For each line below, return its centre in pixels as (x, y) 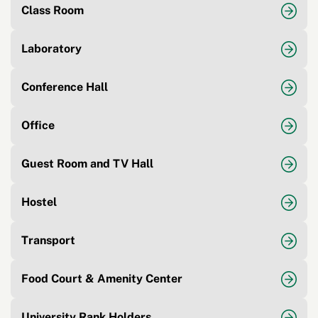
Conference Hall (65, 87)
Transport (48, 241)
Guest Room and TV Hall (87, 164)
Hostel (39, 202)
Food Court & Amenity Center (102, 279)
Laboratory (51, 49)
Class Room (53, 11)
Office (38, 126)
